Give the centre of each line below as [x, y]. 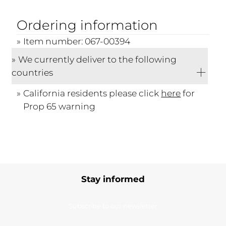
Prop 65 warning [60, 106]
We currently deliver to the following [98, 60]
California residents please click [92, 93]
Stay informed [113, 179]
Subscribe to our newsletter [113, 206]
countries [33, 73]
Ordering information [88, 25]
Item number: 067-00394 [77, 41]
